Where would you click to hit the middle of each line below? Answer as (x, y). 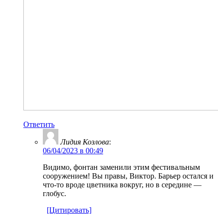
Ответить (39, 124)
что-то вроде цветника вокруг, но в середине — (122, 184)
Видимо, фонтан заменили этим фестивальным (121, 167)
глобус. (54, 193)
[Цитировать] (69, 210)
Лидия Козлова (85, 142)
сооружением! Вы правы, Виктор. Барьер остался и (128, 176)
